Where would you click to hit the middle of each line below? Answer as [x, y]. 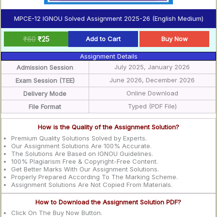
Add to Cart [103, 39]
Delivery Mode [45, 94]
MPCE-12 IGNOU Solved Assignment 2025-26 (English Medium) [108, 18]
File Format [45, 107]
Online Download [152, 93]
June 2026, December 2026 [152, 80]
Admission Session [45, 68]
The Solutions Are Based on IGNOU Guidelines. [82, 153]
